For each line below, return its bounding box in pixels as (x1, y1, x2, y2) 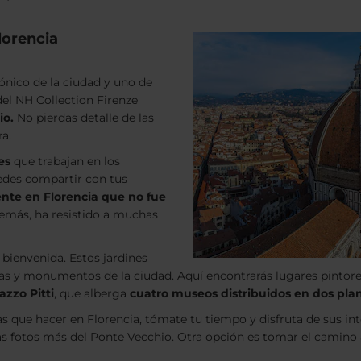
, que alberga (54, 286, 130, 301)
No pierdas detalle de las (14, 110, 154, 125)
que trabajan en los (10, 154, 120, 168)
